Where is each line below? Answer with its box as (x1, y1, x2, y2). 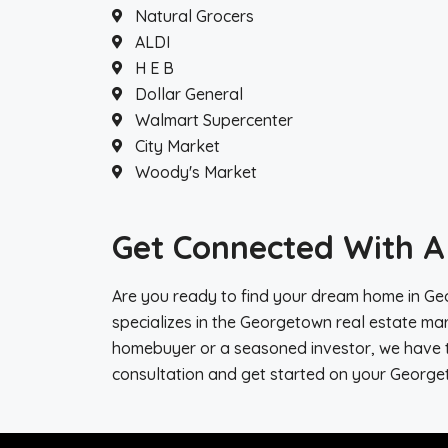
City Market (134, 136, 220, 156)
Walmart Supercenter (134, 110, 293, 130)
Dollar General (134, 84, 243, 104)
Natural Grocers (134, 6, 254, 26)
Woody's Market (134, 162, 257, 182)
